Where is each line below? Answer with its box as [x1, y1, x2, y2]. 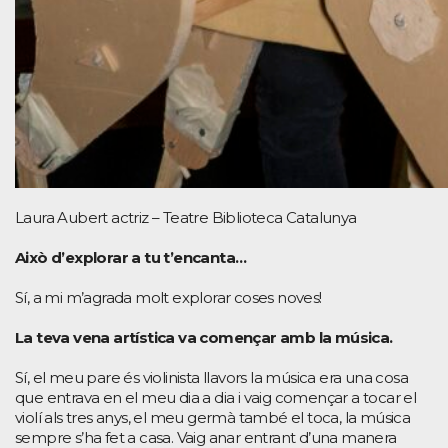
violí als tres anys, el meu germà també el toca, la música [15, 407, 411, 427]
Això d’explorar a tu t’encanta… [15, 247, 247, 267]
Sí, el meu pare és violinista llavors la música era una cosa [15, 367, 408, 387]
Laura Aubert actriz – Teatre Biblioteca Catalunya [15, 207, 357, 227]
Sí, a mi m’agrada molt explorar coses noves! [15, 287, 322, 307]
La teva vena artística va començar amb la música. [15, 327, 393, 347]
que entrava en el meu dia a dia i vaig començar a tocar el [15, 387, 417, 407]
